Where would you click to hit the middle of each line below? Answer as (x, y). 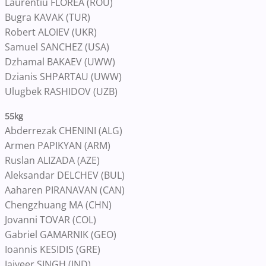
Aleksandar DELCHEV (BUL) (65, 175)
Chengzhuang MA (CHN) (58, 205)
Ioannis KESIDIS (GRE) (53, 249)
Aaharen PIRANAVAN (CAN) (65, 190)
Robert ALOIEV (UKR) (51, 32)
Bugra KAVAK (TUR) (47, 17)
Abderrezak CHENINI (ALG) (64, 131)
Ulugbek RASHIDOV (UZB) (61, 91)
